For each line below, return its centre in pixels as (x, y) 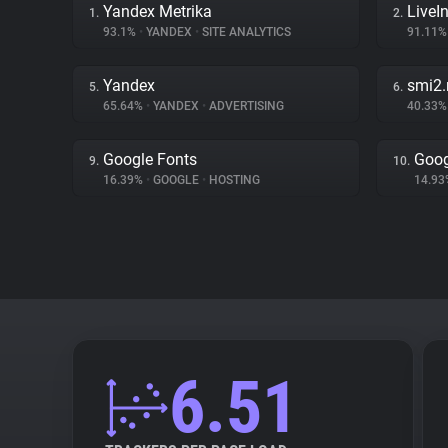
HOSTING (233, 180)
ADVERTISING (245, 106)
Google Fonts (150, 159)
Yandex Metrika (157, 11)
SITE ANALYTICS (245, 32)
